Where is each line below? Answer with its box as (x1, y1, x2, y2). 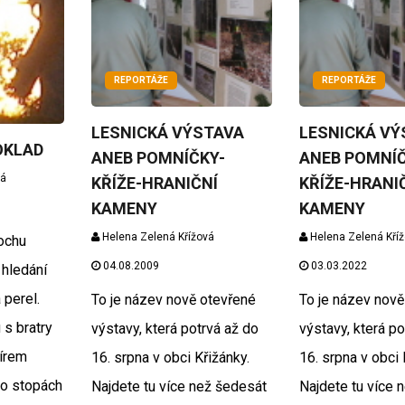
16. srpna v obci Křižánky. (90, 348, 250, 366)
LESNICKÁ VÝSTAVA (90, 122, 244, 142)
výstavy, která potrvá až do (90, 319, 259, 337)
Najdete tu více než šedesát (90, 377, 267, 395)
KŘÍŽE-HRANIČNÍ (90, 173, 218, 193)
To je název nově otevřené (90, 290, 256, 308)
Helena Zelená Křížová (99, 230, 214, 243)
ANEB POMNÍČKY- (90, 147, 225, 167)
